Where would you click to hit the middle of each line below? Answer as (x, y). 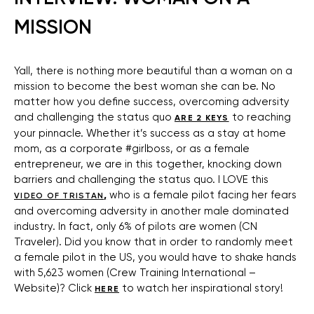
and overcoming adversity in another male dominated (151, 211)
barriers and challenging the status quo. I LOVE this (141, 180)
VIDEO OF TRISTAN (59, 196)
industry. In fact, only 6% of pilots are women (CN (136, 227)
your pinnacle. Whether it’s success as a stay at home (150, 134)
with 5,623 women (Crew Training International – (135, 273)
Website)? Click (54, 288)
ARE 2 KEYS (202, 118)
